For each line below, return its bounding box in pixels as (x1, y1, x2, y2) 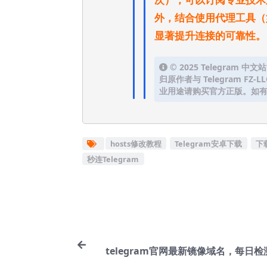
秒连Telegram (87, 153, 139, 164)
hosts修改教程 (110, 138, 162, 149)
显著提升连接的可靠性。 (154, 29, 266, 43)
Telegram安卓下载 (175, 138, 243, 149)
